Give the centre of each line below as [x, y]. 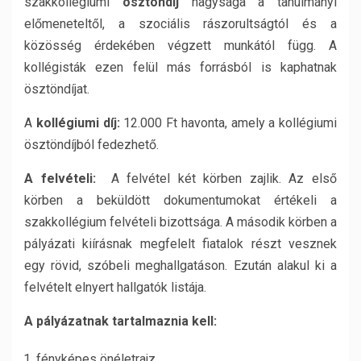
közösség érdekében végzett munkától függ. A [180, 46]
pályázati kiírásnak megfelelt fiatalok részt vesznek [180, 244]
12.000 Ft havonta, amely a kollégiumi [228, 123]
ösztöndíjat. [57, 89]
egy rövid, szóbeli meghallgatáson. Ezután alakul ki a [180, 266]
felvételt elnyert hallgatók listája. [115, 287]
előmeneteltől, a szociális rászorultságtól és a [180, 24]
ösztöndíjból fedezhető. [91, 145]
